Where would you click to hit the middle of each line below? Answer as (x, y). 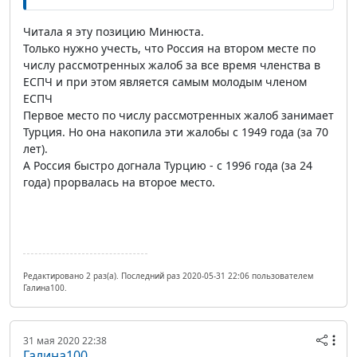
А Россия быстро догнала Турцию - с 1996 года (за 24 (168, 166)
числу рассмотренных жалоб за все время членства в (172, 65)
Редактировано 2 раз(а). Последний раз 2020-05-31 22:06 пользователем (168, 276)
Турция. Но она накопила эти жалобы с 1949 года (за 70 (176, 132)
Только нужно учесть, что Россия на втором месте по (169, 49)
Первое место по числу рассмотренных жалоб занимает (178, 116)
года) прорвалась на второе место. (119, 182)
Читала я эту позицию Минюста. (114, 32)
